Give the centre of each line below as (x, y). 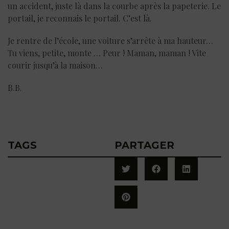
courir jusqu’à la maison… (55, 65)
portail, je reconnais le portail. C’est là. (80, 18)
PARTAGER (144, 145)
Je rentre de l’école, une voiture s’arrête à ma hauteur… (110, 40)
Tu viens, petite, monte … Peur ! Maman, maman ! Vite (107, 53)
